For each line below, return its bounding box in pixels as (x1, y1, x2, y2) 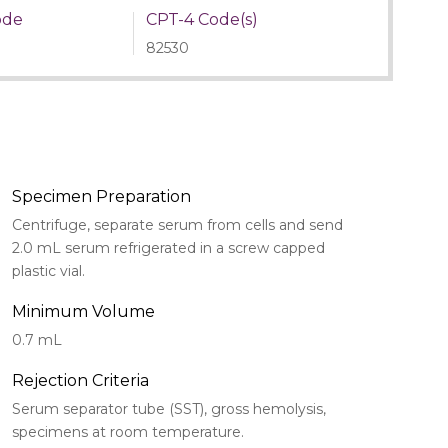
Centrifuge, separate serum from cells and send (12, 216, 343, 235)
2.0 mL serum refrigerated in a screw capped (12, 239, 325, 258)
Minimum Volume (12, 302, 155, 322)
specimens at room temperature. (12, 423, 244, 442)
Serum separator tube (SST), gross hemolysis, (12, 400, 326, 419)
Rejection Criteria (12, 371, 149, 391)
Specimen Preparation (12, 187, 191, 207)
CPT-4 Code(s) (145, 10, 258, 30)
